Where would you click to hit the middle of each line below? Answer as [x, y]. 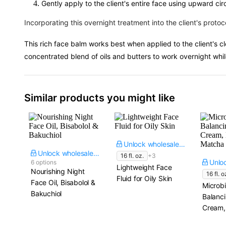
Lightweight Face [144, 167]
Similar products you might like [100, 98]
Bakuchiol [46, 193]
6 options [44, 162]
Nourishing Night [58, 171]
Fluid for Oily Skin [145, 178]
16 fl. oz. [132, 156]
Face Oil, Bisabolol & [63, 182]
